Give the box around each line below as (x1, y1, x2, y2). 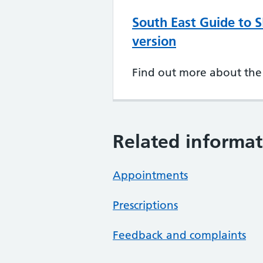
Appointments (113, 168, 188, 182)
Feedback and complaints (113, 228, 246, 242)
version (132, 33, 176, 49)
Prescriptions (113, 198, 178, 212)
